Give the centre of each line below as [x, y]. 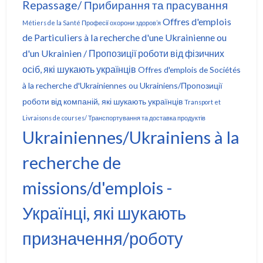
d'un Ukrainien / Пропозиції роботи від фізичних [123, 53]
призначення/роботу [102, 238]
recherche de [71, 162]
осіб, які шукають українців [79, 69]
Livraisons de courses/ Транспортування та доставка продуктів [114, 118]
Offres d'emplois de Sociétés [189, 70]
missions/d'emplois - [97, 188]
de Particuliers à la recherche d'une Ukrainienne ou [124, 37]
